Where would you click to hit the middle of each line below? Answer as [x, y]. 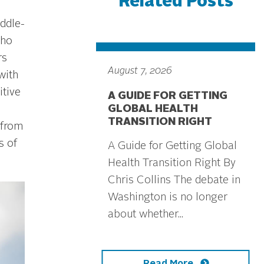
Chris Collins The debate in [174, 180]
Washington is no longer [168, 197]
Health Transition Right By [172, 163]
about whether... [146, 214]
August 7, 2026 [140, 71]
